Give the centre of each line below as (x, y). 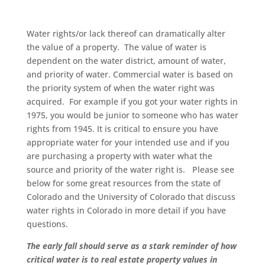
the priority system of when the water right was (120, 88)
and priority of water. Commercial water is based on (130, 74)
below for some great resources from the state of (123, 183)
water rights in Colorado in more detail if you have (126, 210)
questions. (47, 224)
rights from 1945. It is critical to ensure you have (122, 129)
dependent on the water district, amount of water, (126, 61)
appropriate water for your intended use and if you (128, 142)
